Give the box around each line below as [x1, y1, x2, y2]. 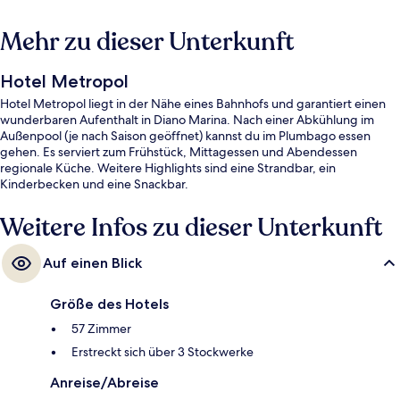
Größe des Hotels [50, 295, 169, 312]
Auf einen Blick [43, 254, 142, 271]
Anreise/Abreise [50, 373, 159, 391]
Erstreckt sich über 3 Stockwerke [71, 343, 254, 360]
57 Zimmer [71, 320, 131, 337]
